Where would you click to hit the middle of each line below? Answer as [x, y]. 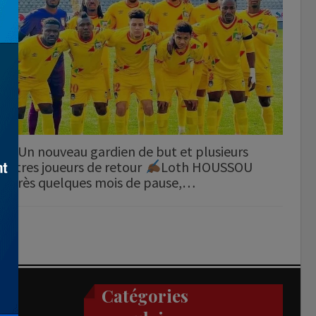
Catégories [145, 295]
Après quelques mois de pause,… [99, 182]
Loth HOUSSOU [207, 166]
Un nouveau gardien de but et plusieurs [133, 151]
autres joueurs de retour [73, 166]
